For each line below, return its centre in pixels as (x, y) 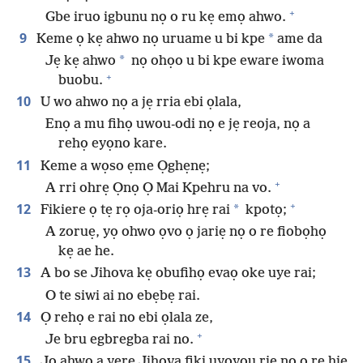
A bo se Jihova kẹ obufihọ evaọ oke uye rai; (177, 274)
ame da (298, 39)
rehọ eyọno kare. (113, 144)
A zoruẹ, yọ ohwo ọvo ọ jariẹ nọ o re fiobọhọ (186, 233)
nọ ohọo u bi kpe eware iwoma (226, 62)
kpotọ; (265, 210)
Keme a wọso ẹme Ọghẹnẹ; (124, 166)
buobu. (81, 81)
